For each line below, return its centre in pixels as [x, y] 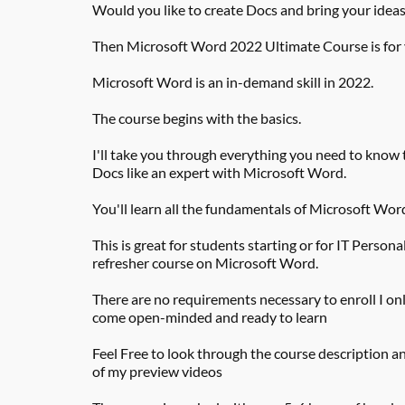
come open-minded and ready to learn [210, 317]
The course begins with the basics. [197, 118]
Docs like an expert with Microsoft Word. [219, 172]
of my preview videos [157, 371]
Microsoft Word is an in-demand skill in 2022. [233, 82]
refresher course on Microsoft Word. [205, 263]
